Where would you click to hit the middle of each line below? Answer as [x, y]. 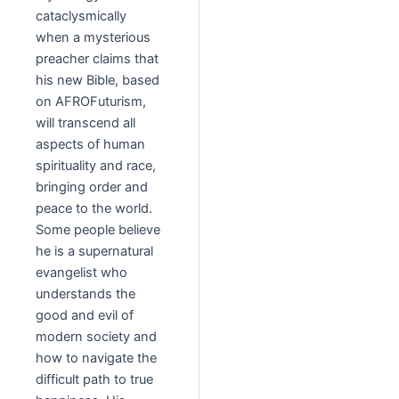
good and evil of [85, 316]
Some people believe [98, 230]
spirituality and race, [96, 166]
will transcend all [85, 123]
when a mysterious [93, 38]
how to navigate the [96, 358]
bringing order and [92, 187]
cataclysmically [81, 16]
